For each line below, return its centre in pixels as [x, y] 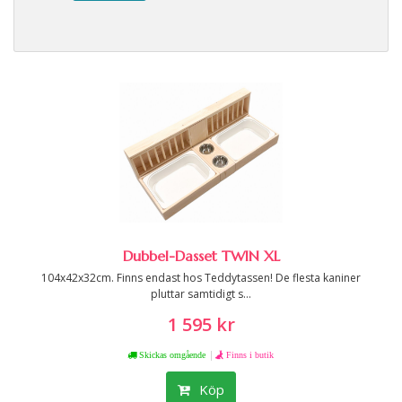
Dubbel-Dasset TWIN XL [201, 256]
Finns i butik [249, 354]
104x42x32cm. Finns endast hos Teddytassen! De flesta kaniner [201, 278]
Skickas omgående [170, 354]
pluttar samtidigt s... [201, 294]
